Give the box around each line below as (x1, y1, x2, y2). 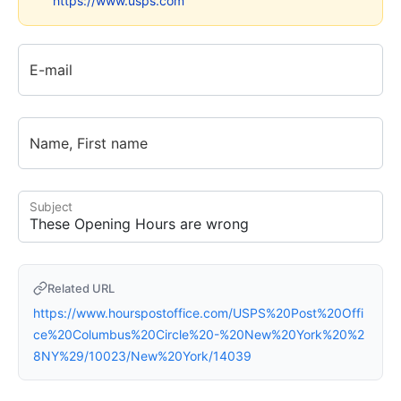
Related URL (47, 280, 115, 295)
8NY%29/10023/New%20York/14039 (33, 347, 252, 363)
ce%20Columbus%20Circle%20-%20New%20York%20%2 (33, 326, 364, 342)
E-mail (30, 60, 73, 79)
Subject (30, 199, 73, 215)
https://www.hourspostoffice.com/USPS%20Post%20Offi (33, 304, 363, 320)
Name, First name (30, 133, 148, 152)
